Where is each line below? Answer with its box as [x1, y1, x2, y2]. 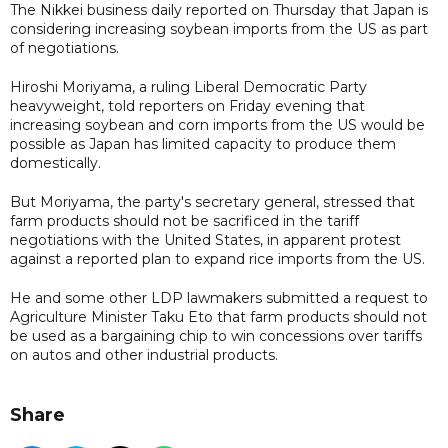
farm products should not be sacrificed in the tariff [10, 211, 359, 230]
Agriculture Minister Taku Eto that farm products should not [10, 307, 427, 326]
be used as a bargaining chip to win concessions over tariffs [10, 326, 422, 345]
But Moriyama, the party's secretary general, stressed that [10, 192, 415, 211]
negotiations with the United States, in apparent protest [10, 230, 401, 249]
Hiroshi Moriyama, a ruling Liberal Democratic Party [10, 77, 367, 96]
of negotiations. [10, 38, 119, 57]
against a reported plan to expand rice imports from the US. [10, 249, 425, 268]
